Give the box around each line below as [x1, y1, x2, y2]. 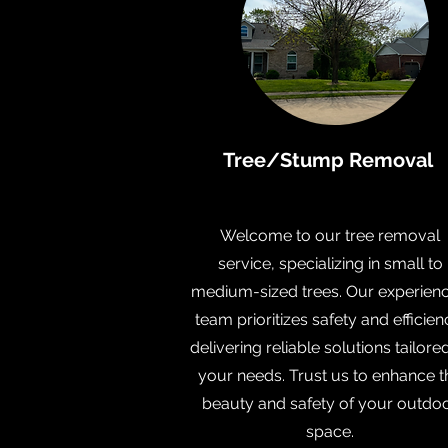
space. [306, 422, 354, 441]
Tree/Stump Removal [222, 148, 438, 172]
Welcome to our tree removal [220, 226, 440, 245]
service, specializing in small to [217, 254, 443, 273]
